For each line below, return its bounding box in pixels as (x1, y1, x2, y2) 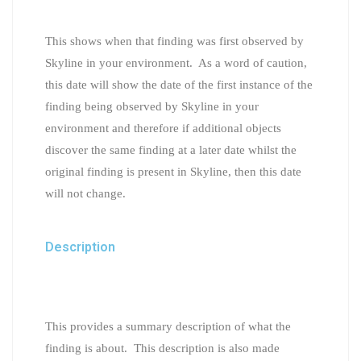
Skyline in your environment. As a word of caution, (45, 56, 307, 69)
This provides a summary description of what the (45, 319, 291, 333)
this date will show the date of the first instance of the (45, 77, 313, 91)
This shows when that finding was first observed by (45, 34, 304, 48)
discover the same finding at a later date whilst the (45, 143, 297, 156)
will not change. (45, 186, 126, 200)
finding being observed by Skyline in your (45, 99, 259, 113)
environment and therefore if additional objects (45, 121, 281, 135)
